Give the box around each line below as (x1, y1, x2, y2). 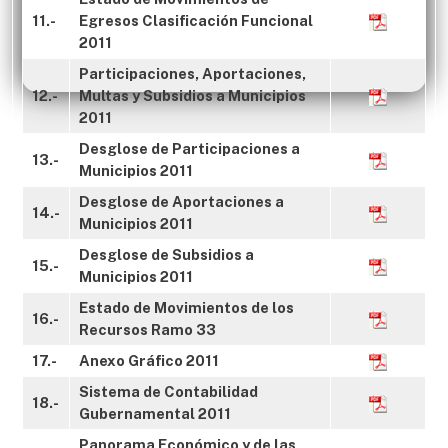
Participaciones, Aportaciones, (79, 65, 306, 82)
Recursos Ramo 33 (79, 321, 216, 338)
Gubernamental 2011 (79, 405, 231, 422)
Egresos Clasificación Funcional (79, 12, 313, 29)
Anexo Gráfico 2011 (79, 352, 219, 369)
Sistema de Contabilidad (79, 383, 258, 400)
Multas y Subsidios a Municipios (79, 87, 306, 104)
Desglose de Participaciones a (79, 140, 300, 157)
